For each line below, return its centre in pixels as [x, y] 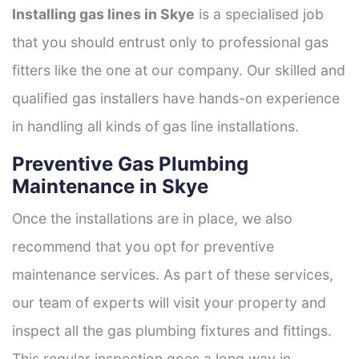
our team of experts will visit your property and [169, 302]
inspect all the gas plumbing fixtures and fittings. [172, 330]
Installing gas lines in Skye [103, 14]
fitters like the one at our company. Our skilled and [179, 70]
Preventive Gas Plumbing [130, 163]
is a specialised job [259, 14]
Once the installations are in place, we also [152, 218]
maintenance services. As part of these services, [173, 274]
